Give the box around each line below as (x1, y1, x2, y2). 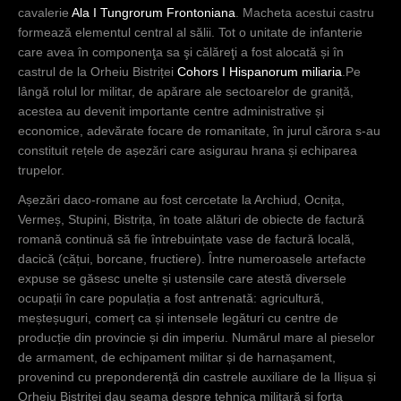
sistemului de (274, 259, 363, 277)
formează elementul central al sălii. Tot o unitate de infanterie (18, 25, 363, 40)
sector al (274, 318, 333, 336)
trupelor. (18, 163, 64, 178)
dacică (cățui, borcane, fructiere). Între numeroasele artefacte (18, 252, 366, 267)
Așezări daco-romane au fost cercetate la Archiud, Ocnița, (18, 192, 345, 208)
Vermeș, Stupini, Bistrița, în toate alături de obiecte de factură (18, 212, 364, 227)
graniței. (274, 337, 328, 355)
